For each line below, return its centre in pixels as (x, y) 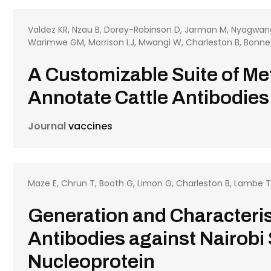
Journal (47, 126)
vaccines (90, 126)
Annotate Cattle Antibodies (149, 98)
